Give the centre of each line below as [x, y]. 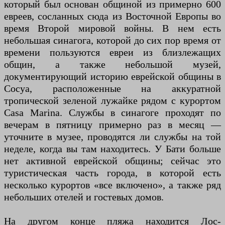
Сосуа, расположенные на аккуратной [113, 89]
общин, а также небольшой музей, [113, 65]
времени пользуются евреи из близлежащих [113, 52]
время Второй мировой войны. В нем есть [113, 28]
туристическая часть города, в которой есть [113, 173]
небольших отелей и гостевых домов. [84, 197]
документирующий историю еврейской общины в [113, 77]
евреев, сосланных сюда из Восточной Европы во [113, 16]
